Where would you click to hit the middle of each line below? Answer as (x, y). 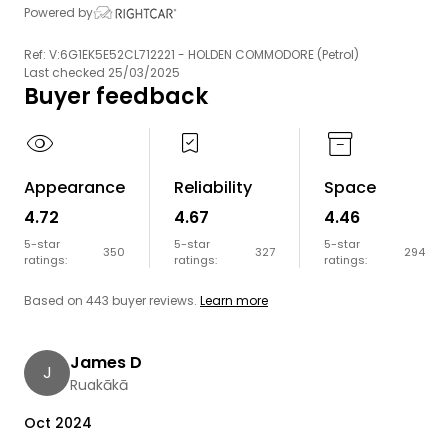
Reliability (213, 187)
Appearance (74, 187)
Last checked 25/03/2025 (102, 72)
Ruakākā (99, 384)
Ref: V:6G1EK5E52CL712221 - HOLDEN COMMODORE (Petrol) (191, 54)
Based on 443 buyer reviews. (110, 301)
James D (106, 362)
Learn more (234, 301)
